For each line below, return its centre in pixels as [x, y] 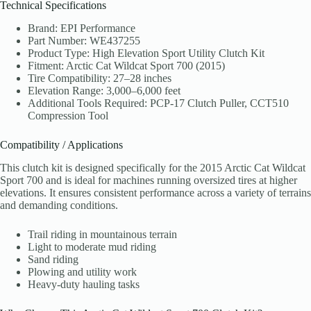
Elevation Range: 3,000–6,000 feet [104, 90]
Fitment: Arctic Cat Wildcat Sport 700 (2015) [126, 65]
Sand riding [53, 259]
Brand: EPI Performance [82, 28]
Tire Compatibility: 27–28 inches [100, 78]
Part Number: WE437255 [84, 40]
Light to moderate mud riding [92, 246]
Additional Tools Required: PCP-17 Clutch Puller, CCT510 [158, 103]
